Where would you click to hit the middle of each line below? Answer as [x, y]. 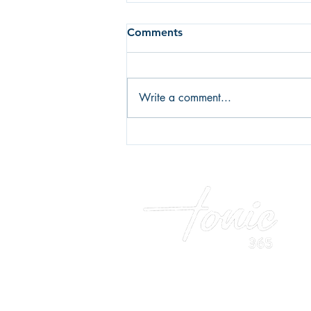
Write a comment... [185, 97]
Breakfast [171, 76]
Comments [155, 32]
